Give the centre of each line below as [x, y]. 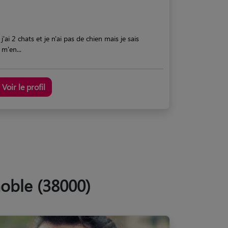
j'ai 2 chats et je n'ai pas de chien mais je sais [70, 38]
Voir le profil [24, 87]
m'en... [11, 49]
